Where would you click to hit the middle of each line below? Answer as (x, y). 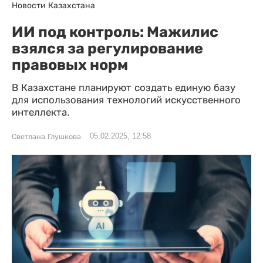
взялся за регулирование (107, 48)
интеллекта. (42, 112)
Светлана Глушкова (46, 137)
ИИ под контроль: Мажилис (115, 32)
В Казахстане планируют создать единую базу (124, 88)
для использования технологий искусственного (126, 100)
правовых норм (70, 65)
